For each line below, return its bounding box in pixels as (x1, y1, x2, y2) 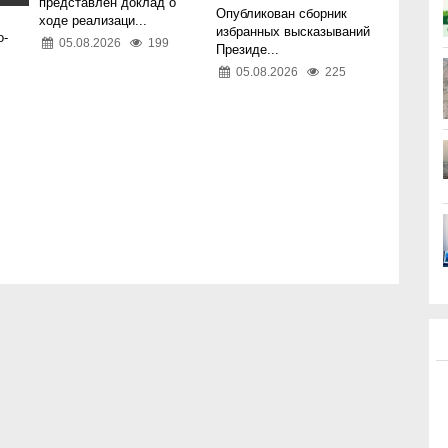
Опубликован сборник (215, 6, 347, 22)
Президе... (215, 42, 279, 58)
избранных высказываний (215, 24, 370, 40)
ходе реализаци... (38, 13, 147, 29)
